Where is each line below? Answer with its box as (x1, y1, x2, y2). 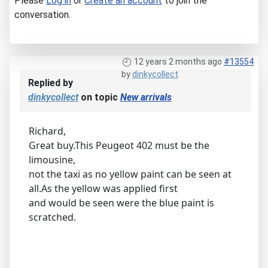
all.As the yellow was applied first (29, 181, 178, 195)
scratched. (29, 210, 76, 224)
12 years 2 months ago (134, 56, 222, 66)
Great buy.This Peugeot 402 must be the (29, 138, 209, 152)
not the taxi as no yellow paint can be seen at (29, 167, 232, 181)
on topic (78, 91, 120, 103)
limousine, (29, 153, 75, 166)
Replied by (28, 77, 73, 89)
